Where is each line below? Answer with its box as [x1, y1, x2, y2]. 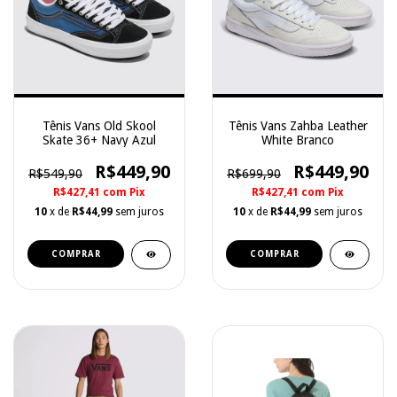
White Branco [261, 133, 334, 147]
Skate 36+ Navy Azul [43, 133, 156, 147]
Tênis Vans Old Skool [43, 119, 156, 133]
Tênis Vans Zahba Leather [228, 119, 368, 133]
